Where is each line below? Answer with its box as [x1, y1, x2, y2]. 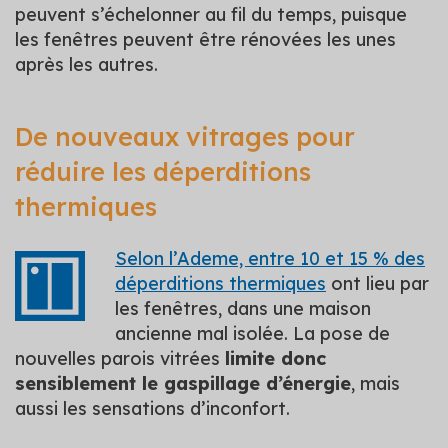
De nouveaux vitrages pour [15, 121, 355, 152]
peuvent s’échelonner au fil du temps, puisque [15, 3, 407, 26]
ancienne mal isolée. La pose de [115, 322, 390, 345]
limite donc [225, 347, 326, 370]
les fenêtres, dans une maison [115, 297, 371, 320]
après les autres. [15, 53, 158, 76]
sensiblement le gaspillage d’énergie [15, 372, 351, 395]
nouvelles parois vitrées [15, 347, 225, 370]
